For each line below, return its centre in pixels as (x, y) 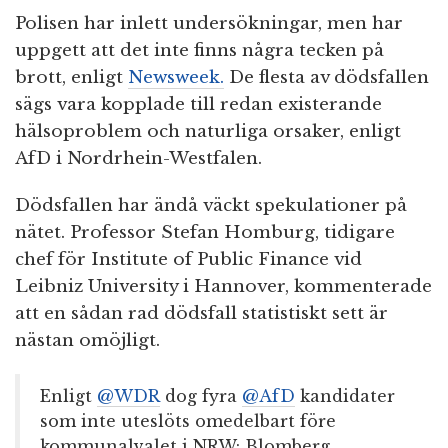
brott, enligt (71, 78)
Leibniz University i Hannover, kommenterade (223, 287)
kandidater (345, 396)
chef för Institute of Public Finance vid (188, 260)
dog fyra (201, 396)
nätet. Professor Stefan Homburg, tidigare (205, 233)
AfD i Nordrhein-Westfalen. (138, 159)
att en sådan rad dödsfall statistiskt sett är (201, 314)
